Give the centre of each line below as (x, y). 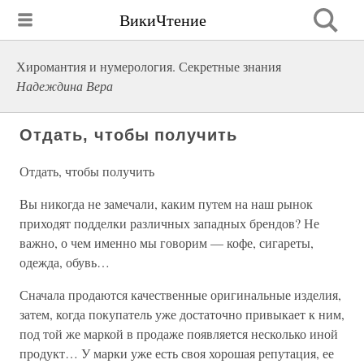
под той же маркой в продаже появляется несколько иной (179, 334)
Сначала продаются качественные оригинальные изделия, (180, 295)
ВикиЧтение (163, 19)
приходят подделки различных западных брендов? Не (169, 223)
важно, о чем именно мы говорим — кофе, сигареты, (167, 243)
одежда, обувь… (65, 262)
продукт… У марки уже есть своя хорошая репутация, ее (177, 353)
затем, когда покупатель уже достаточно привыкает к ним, (182, 314)
